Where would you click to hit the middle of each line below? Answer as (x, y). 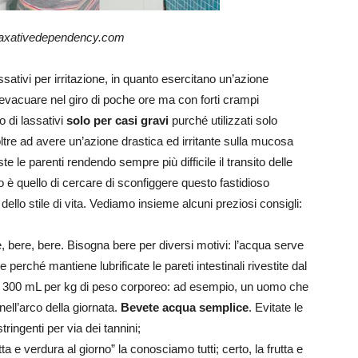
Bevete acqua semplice (185, 308)
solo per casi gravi (117, 121)
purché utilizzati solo (223, 121)
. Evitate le (276, 308)
